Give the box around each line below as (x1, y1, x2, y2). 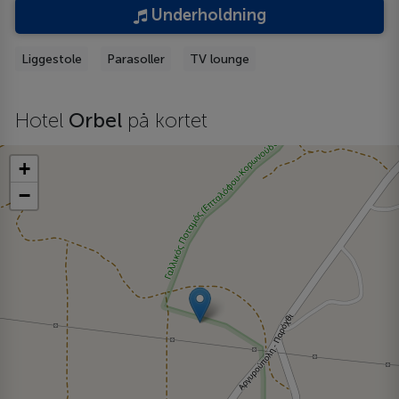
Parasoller (107, 51, 166, 67)
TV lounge (190, 51, 250, 67)
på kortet (127, 109, 208, 134)
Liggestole (21, 51, 83, 67)
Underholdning (146, 5, 266, 26)
